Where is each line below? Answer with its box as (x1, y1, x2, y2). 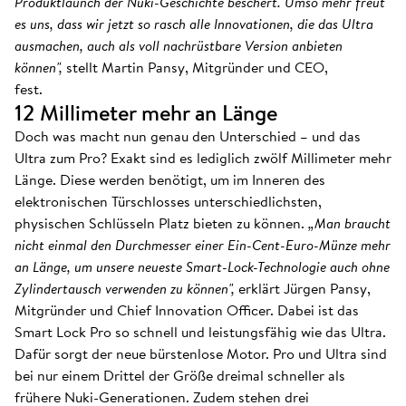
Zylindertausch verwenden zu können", (14, 277, 238, 299)
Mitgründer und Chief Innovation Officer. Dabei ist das (14, 299, 359, 321)
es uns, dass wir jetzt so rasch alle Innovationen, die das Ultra (14, 13, 373, 34)
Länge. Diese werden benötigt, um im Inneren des (14, 169, 325, 190)
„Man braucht (304, 212, 391, 234)
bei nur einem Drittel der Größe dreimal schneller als (14, 364, 345, 386)
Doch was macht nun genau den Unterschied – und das (14, 125, 361, 147)
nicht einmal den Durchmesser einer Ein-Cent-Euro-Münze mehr (14, 234, 391, 256)
